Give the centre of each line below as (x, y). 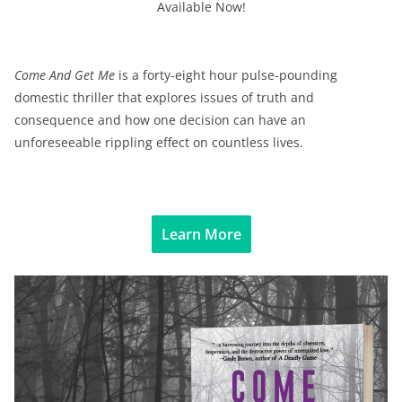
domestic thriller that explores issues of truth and (164, 97)
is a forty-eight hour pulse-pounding (226, 74)
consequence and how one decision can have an (160, 119)
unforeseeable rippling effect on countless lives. (161, 142)
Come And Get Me (65, 74)
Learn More (201, 234)
